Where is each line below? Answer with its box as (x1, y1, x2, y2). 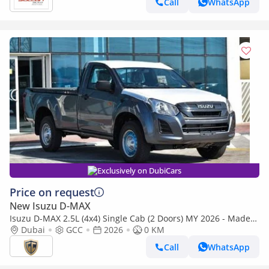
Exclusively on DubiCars (97, 165, 181, 176)
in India (10, 224, 40, 235)
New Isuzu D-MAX (10, 199, 91, 213)
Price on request (10, 185, 94, 199)
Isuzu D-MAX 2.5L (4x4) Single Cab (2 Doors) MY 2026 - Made (10, 213, 250, 224)
